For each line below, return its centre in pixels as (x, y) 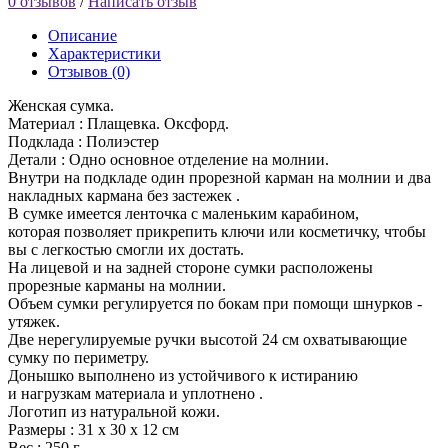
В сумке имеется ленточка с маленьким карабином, (183, 213)
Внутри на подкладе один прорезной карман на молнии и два (219, 177)
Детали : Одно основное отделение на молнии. (168, 159)
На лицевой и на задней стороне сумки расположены (190, 267)
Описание (82, 35)
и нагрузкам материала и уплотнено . (135, 393)
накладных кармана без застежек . (124, 195)
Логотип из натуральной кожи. (114, 411)
